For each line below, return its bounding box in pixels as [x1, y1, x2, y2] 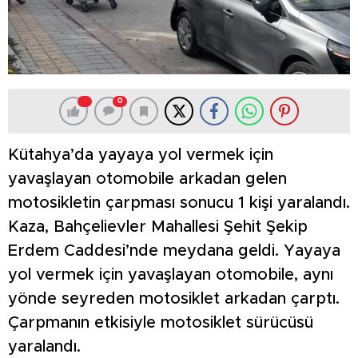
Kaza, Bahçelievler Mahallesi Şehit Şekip [8, 219, 308, 236]
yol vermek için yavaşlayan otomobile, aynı [8, 267, 333, 284]
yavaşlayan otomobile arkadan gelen [8, 171, 287, 188]
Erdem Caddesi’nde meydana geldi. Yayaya [8, 243, 340, 260]
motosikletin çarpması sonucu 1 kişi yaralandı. [8, 195, 350, 212]
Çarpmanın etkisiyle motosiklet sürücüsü [8, 315, 313, 332]
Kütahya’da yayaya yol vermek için [8, 147, 273, 164]
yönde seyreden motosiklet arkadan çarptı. [8, 291, 340, 308]
